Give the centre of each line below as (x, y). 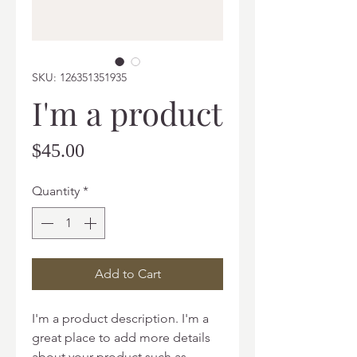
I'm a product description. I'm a (122, 318)
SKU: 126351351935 (79, 77)
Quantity (56, 191)
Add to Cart (127, 274)
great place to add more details (123, 337)
